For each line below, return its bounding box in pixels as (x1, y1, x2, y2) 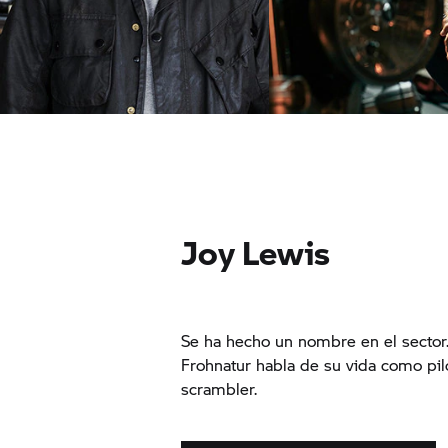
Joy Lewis (181, 229, 331, 276)
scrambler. (181, 376, 263, 400)
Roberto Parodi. (288, 126, 409, 150)
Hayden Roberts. (20, 126, 146, 150)
